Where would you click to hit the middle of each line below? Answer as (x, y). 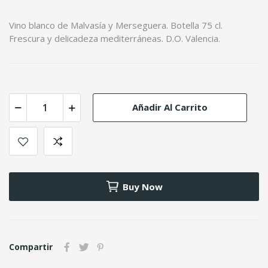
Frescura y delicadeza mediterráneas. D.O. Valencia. (115, 38)
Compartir (31, 246)
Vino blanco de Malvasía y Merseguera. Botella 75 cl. (116, 25)
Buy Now (143, 186)
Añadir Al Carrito (170, 107)
